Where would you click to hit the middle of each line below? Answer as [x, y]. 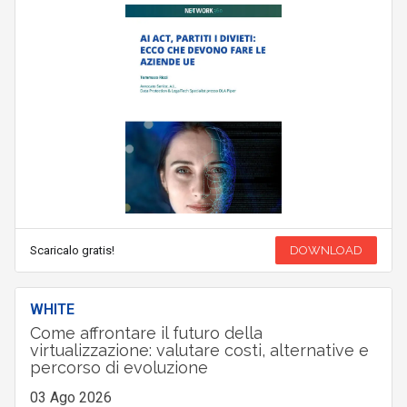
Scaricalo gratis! [72, 251]
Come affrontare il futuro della [146, 333]
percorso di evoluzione [119, 368]
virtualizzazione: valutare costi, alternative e [199, 351]
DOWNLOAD [327, 251]
